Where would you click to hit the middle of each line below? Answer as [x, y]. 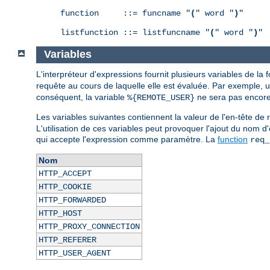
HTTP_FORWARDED [72, 200]
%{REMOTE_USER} [161, 98]
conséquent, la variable [82, 97]
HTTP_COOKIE [65, 187]
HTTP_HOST [60, 214]
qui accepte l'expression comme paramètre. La [127, 140]
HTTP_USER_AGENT [74, 253]
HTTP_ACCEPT [65, 174]
